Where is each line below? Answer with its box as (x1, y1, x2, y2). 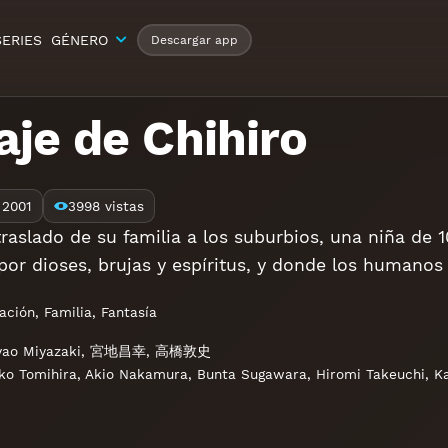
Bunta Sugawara (197, 366, 307, 383)
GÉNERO (51, 32, 109, 48)
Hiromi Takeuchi (316, 366, 425, 383)
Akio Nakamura (85, 366, 188, 383)
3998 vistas (68, 198, 144, 214)
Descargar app (150, 33, 238, 47)
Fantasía (101, 304, 158, 320)
